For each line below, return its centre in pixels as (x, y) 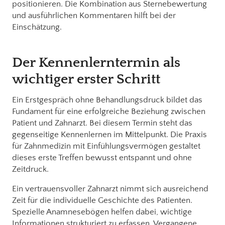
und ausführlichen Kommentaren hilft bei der (94, 15)
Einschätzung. (37, 27)
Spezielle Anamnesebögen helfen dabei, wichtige (102, 212)
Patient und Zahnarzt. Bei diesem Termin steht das (102, 123)
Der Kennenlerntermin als (96, 62)
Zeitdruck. (30, 169)
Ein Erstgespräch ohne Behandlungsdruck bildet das (107, 100)
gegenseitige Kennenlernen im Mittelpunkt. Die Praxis (109, 134)
